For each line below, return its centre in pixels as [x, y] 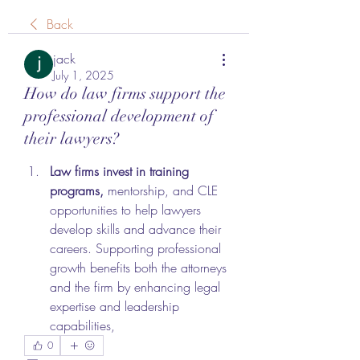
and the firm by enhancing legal [135, 286]
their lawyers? [72, 138]
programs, [77, 190]
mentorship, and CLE [161, 190]
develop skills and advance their [135, 229]
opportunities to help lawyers [125, 209]
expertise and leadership [115, 306]
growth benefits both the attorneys [138, 267]
